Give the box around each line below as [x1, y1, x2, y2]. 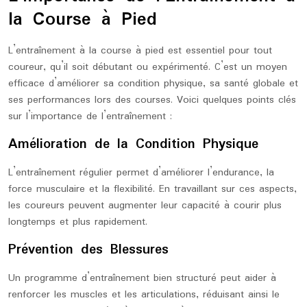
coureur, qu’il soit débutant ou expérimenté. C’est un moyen [8, 59, 287, 75]
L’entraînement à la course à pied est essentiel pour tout [8, 42, 272, 59]
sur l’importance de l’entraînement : [8, 108, 172, 125]
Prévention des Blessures [8, 239, 169, 261]
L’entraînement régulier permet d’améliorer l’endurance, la [8, 164, 274, 181]
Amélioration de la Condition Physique [8, 134, 258, 156]
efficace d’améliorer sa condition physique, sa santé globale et [8, 75, 298, 92]
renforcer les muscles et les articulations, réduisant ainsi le [8, 286, 280, 303]
